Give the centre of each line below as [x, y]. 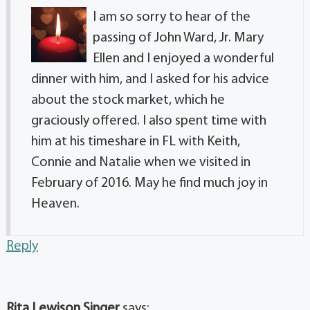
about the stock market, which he [128, 101]
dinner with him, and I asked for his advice [150, 80]
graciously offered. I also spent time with [149, 121]
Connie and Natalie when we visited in [141, 163]
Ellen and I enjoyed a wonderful [183, 59]
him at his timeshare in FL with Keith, [136, 142]
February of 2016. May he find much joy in [149, 184]
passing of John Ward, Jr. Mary [178, 38]
